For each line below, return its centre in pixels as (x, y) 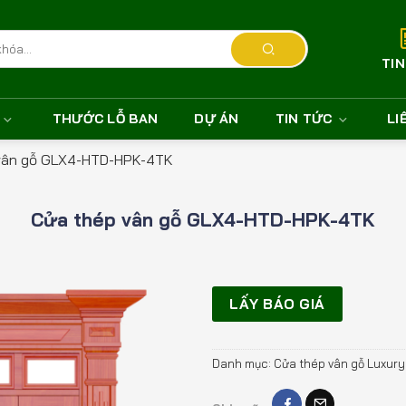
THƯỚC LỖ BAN (105, 119)
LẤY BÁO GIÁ (277, 303)
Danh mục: (242, 364)
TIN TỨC (304, 119)
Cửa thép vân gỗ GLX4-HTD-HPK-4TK (203, 219)
